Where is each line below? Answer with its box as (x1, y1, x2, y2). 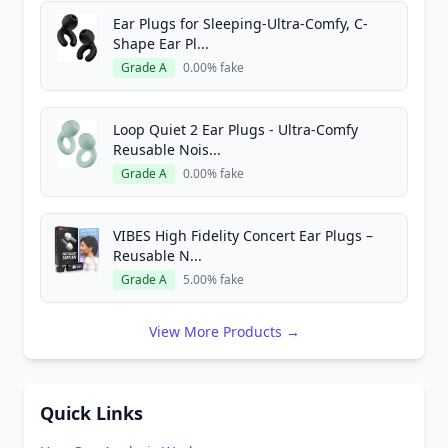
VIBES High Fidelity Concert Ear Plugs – (113, 226, 373, 245)
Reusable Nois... (113, 140, 221, 159)
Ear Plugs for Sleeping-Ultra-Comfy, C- (113, 14, 368, 33)
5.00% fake (183, 271, 244, 288)
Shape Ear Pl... (113, 34, 209, 53)
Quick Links (40, 401, 143, 425)
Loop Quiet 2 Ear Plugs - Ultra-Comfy (113, 120, 358, 139)
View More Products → (148, 322, 300, 341)
